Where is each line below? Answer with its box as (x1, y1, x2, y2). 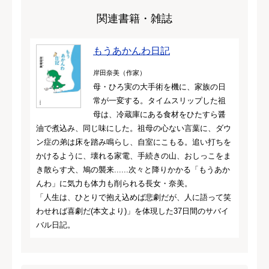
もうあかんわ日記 (93, 45, 170, 56)
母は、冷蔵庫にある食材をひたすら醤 (93, 109, 226, 119)
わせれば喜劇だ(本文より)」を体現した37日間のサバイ (36, 206, 229, 216)
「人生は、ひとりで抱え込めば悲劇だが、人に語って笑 (36, 192, 231, 202)
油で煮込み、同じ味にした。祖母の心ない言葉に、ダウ (36, 123, 231, 133)
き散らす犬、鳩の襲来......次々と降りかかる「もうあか (36, 165, 230, 174)
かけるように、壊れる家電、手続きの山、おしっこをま (36, 151, 231, 160)
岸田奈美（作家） (93, 68, 146, 76)
